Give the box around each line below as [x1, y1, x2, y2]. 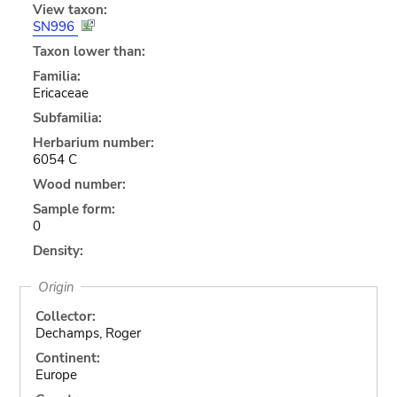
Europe [35, 365, 77, 384]
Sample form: [32, 199, 115, 218]
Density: [32, 241, 83, 260]
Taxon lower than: [32, 42, 145, 60]
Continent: [35, 348, 100, 367]
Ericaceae [32, 83, 89, 102]
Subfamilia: [32, 108, 102, 127]
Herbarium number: [32, 133, 154, 152]
